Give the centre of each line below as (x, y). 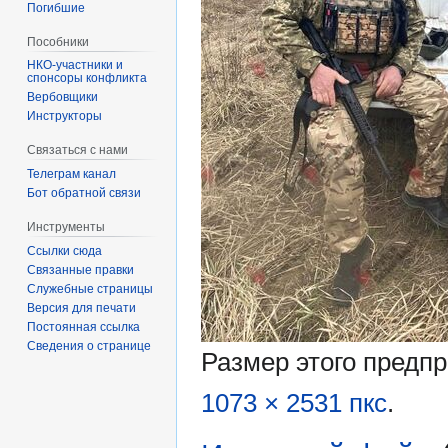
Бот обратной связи (84, 193)
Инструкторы (65, 116)
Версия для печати (82, 307)
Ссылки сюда (65, 250)
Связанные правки (81, 269)
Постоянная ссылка (84, 326)
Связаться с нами (78, 150)
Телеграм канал (72, 174)
